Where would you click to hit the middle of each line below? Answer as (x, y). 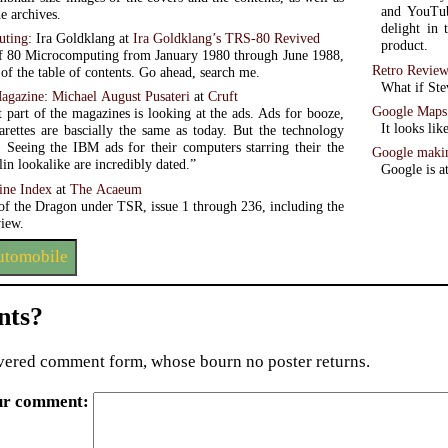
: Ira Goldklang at (81, 38)
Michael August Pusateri (121, 96)
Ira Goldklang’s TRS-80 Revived (227, 38)
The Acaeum (106, 188)
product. (404, 45)
